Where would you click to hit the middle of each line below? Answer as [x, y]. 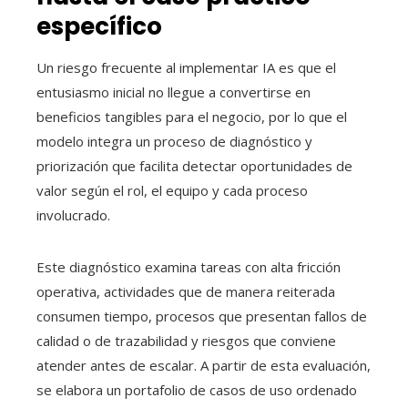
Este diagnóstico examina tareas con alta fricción [189, 267]
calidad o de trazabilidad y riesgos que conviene [186, 341]
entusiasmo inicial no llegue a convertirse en [173, 92]
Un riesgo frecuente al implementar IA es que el [186, 68]
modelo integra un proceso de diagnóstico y [174, 142]
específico [99, 27]
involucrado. [73, 215]
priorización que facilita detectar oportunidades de [194, 166]
